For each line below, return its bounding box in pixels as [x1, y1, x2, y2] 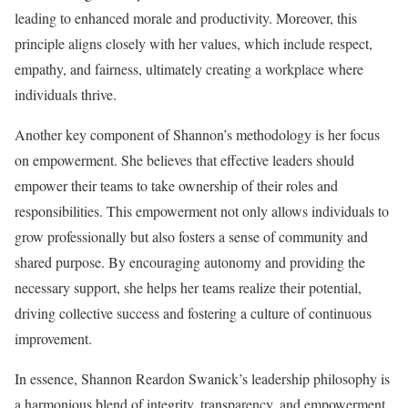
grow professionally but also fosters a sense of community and [15, 227, 368, 247]
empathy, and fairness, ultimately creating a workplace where [15, 59, 363, 79]
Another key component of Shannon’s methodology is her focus [15, 125, 380, 145]
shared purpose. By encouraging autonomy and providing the [15, 252, 365, 272]
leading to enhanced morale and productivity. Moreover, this [15, 8, 357, 28]
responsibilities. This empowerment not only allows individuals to [15, 201, 389, 221]
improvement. [15, 329, 92, 349]
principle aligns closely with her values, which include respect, [15, 34, 372, 54]
